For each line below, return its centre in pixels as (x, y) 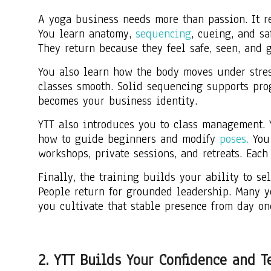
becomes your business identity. (118, 101)
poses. (234, 139)
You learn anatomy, (87, 34)
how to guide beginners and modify (129, 139)
